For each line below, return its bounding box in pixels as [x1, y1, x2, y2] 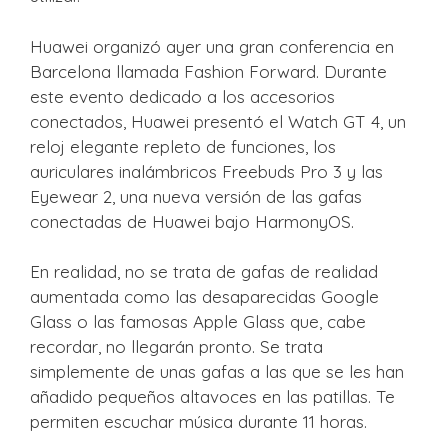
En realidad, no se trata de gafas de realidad [30, 261, 378, 282]
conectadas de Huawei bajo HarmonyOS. [30, 210, 354, 232]
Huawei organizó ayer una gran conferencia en [30, 35, 394, 57]
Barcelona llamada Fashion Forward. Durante [30, 60, 387, 82]
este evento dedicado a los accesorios [30, 85, 335, 107]
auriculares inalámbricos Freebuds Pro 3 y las [30, 160, 383, 182]
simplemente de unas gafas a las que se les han [30, 361, 404, 382]
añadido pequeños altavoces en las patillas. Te [30, 386, 395, 407]
